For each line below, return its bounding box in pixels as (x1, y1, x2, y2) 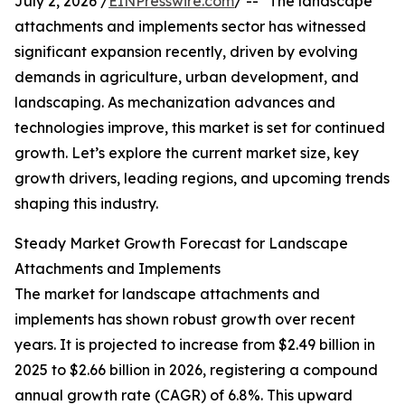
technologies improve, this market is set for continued (14, 118, 385, 137)
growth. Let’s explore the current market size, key (14, 144, 359, 163)
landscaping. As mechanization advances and (14, 93, 335, 112)
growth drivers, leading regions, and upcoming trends (14, 169, 390, 188)
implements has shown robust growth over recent (14, 310, 355, 329)
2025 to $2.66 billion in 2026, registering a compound (14, 361, 378, 380)
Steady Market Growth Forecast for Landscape (14, 234, 348, 253)
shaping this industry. (14, 194, 158, 213)
